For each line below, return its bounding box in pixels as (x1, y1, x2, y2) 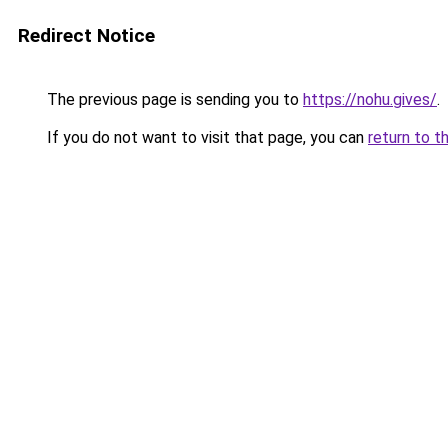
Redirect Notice (18, 24, 155, 47)
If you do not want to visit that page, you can (43, 128, 368, 147)
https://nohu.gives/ (303, 90, 437, 109)
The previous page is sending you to (43, 90, 303, 109)
